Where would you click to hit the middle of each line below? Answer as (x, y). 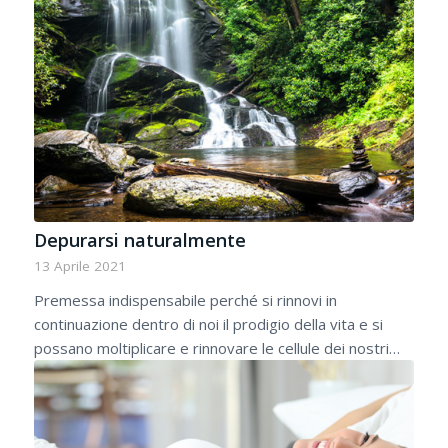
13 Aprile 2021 (79, 265)
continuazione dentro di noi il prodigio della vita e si (208, 323)
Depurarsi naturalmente (139, 239)
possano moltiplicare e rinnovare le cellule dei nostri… (216, 347)
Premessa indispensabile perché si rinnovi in (185, 299)
